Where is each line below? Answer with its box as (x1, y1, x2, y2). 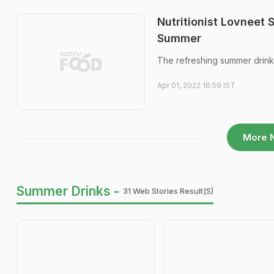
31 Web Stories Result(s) (123, 185, 213, 196)
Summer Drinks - (17, 183, 119, 199)
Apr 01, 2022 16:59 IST (157, 81, 235, 91)
